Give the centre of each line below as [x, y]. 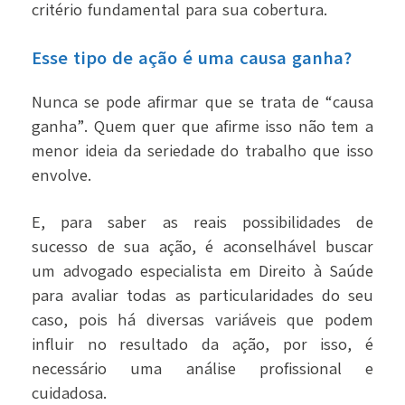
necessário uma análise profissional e [202, 369]
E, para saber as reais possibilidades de [202, 223]
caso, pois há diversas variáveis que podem [202, 320]
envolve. [61, 176]
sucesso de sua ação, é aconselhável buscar [202, 247]
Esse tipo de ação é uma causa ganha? [192, 59]
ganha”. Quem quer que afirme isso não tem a [202, 127]
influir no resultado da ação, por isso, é [202, 345]
